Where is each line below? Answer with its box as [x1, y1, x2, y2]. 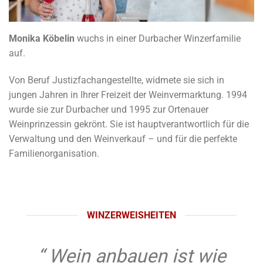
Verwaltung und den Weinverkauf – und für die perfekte [9, 133, 237, 144]
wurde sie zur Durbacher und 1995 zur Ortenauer [9, 103, 208, 115]
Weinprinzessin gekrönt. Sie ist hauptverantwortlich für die [9, 118, 249, 130]
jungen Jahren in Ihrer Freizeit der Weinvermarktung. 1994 [9, 89, 247, 100]
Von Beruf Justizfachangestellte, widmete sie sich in [9, 74, 224, 86]
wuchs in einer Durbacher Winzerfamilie [75, 32, 241, 44]
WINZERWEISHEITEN [87, 210, 176, 221]
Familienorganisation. [9, 147, 99, 159]
